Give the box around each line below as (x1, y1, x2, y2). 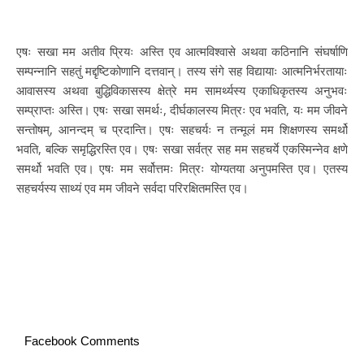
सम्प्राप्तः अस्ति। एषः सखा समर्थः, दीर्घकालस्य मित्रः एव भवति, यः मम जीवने (16, 101, 348, 118)
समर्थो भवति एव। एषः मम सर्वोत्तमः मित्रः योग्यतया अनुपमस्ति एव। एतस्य (16, 159, 348, 176)
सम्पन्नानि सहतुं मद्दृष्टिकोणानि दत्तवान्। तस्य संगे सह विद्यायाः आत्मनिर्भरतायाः (16, 62, 348, 79)
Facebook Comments (24, 333, 140, 348)
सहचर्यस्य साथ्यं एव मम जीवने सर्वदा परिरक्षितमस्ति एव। (16, 179, 249, 196)
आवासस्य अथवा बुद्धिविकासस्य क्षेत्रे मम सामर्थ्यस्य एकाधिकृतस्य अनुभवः (16, 81, 348, 98)
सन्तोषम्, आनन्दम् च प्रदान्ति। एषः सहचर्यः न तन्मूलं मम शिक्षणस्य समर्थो (16, 120, 348, 137)
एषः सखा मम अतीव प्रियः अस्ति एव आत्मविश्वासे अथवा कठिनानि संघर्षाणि (16, 42, 348, 59)
